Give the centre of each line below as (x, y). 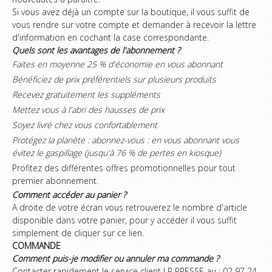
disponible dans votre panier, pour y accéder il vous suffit (124, 220)
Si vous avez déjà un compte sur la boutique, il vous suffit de (131, 12)
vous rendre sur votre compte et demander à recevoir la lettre (134, 25)
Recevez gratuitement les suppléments (86, 94)
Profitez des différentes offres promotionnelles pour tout (124, 168)
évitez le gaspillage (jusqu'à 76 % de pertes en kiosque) (117, 153)
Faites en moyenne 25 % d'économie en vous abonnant (117, 64)
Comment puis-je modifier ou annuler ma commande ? (116, 258)
